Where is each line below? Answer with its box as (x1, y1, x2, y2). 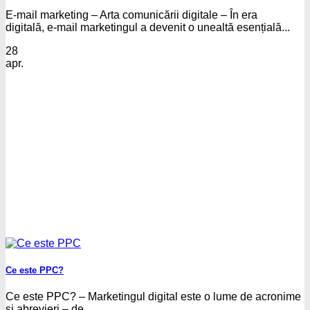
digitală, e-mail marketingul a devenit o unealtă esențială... (6, 21, 290, 33)
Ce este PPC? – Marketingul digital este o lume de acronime (6, 291, 301, 303)
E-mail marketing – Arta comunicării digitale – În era (6, 8, 257, 21)
